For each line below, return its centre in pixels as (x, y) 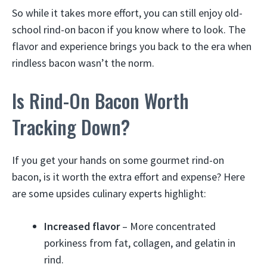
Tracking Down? (71, 127)
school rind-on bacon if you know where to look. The (129, 30)
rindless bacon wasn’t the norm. (83, 63)
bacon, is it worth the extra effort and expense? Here (128, 177)
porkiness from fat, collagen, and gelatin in (140, 243)
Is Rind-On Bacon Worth (100, 100)
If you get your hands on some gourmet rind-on (118, 160)
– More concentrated (168, 226)
